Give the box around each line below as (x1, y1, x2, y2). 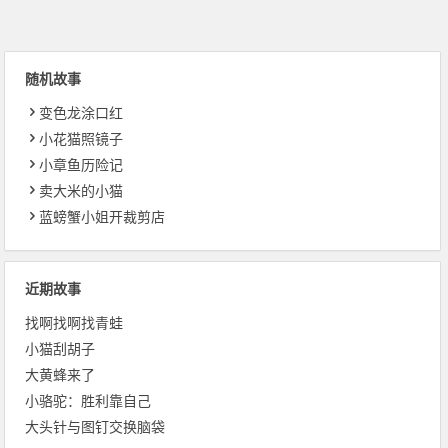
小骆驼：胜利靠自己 (25, 393, 152, 410)
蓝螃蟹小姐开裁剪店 (39, 209, 166, 226)
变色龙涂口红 (39, 105, 124, 122)
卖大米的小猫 (39, 183, 124, 200)
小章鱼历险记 (39, 157, 124, 174)
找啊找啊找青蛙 (25, 315, 124, 332)
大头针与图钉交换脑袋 (25, 419, 166, 436)
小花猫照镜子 (39, 131, 124, 148)
